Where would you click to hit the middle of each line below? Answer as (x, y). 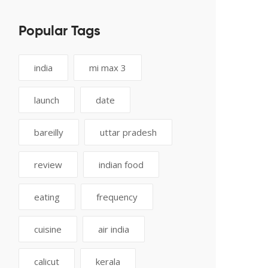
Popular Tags (60, 31)
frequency (117, 197)
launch (47, 100)
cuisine (48, 229)
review (48, 165)
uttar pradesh (128, 132)
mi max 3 (108, 68)
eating (47, 197)
